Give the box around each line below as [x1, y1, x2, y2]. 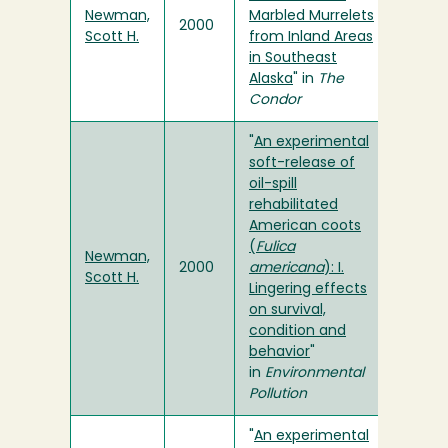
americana [249, 261, 324, 277]
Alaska [249, 72, 293, 88]
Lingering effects [249, 282, 367, 298]
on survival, [249, 303, 326, 319]
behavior [249, 345, 310, 361]
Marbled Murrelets [249, 9, 374, 25]
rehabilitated [249, 198, 338, 214]
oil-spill [249, 177, 297, 193]
